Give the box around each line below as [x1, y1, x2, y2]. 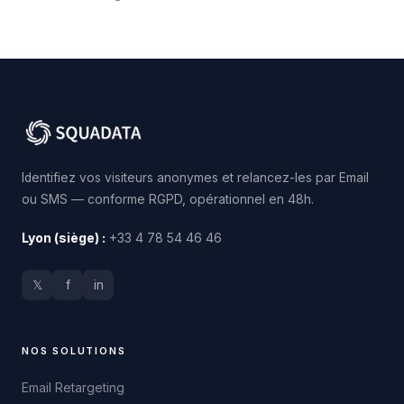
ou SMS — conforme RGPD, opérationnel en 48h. [22, 192, 314, 207]
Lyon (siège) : [22, 230, 106, 245]
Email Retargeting [22, 381, 124, 395]
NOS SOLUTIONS [22, 344, 126, 357]
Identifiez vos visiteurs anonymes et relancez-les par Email [22, 170, 369, 185]
